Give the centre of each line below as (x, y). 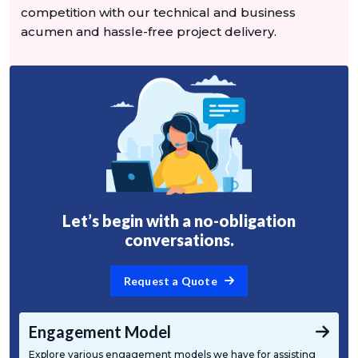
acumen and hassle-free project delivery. (149, 31)
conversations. (179, 239)
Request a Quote (171, 280)
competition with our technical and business (158, 12)
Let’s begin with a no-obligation (179, 220)
